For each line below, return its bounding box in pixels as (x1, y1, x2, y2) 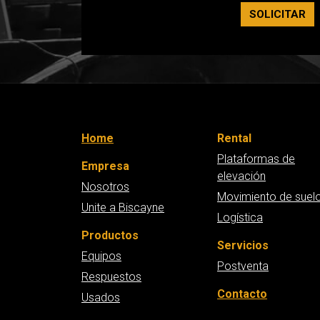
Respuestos (81, 269, 141, 284)
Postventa (217, 259, 269, 273)
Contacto (217, 286, 267, 301)
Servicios (217, 238, 269, 252)
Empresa (81, 159, 129, 173)
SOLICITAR (249, 7, 306, 21)
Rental (217, 131, 251, 145)
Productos (81, 228, 139, 242)
